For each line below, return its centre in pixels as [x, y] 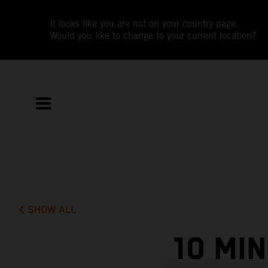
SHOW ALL [52, 210]
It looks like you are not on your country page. [144, 24]
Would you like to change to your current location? [153, 36]
